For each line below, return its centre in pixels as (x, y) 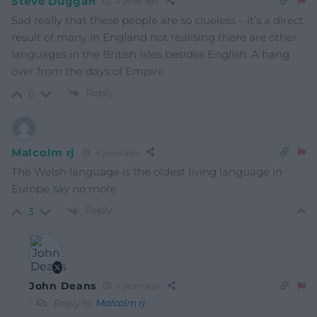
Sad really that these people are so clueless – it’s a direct (157, 21)
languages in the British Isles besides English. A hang (150, 54)
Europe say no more (64, 189)
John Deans (63, 286)
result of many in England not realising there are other (154, 38)
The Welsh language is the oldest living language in (147, 172)
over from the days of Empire (88, 71)
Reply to (74, 302)
